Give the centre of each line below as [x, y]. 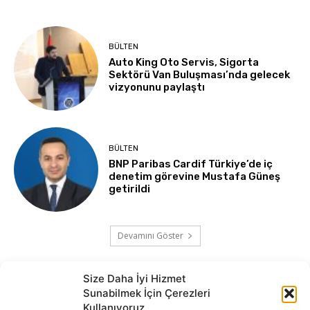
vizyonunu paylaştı [157, 88]
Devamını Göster [150, 236]
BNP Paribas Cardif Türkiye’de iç [191, 164]
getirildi [130, 189]
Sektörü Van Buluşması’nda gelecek [200, 75]
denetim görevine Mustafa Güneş [195, 176]
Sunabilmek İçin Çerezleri [147, 293]
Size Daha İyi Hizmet [135, 279]
